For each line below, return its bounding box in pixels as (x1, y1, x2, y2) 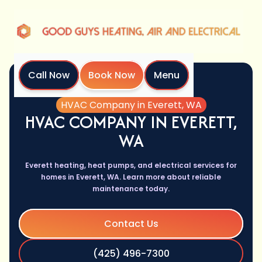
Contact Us (104, 217, 158, 231)
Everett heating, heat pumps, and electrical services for (25, 160, 237, 171)
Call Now (28, 68, 70, 82)
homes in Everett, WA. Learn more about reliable (41, 172, 221, 182)
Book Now (88, 68, 135, 82)
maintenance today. (92, 184, 170, 194)
